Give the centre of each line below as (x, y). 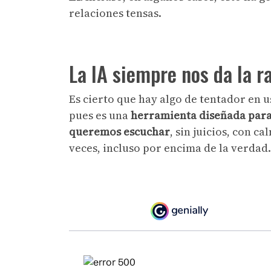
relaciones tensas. (116, 13)
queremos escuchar (119, 131)
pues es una (100, 115)
